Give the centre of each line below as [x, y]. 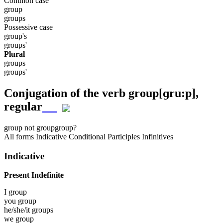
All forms [20, 137]
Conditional [87, 137]
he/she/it [18, 210]
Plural [14, 54]
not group [39, 128]
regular [23, 107]
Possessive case [28, 27]
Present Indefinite [34, 175]
